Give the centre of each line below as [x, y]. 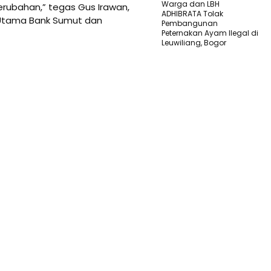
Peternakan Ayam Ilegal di [210, 33]
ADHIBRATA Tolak [192, 13]
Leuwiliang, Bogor [194, 42]
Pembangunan [190, 23]
